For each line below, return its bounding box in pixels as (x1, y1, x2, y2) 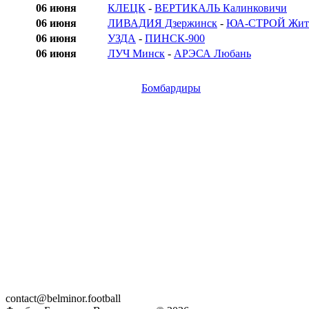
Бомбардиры (141, 82, 201, 94)
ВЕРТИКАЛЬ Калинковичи (154, 2, 287, 14)
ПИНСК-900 (145, 32, 205, 45)
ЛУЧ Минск (108, 48, 165, 60)
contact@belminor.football (6, 292, 121, 305)
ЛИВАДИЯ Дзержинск (108, 17, 217, 30)
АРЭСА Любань (174, 48, 251, 60)
